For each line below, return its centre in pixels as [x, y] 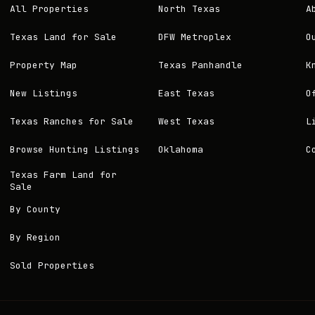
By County [36, 209]
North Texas [189, 8]
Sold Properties [52, 265]
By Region [36, 237]
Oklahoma [180, 149]
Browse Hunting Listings [75, 149]
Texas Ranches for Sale [72, 121]
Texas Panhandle [200, 65]
